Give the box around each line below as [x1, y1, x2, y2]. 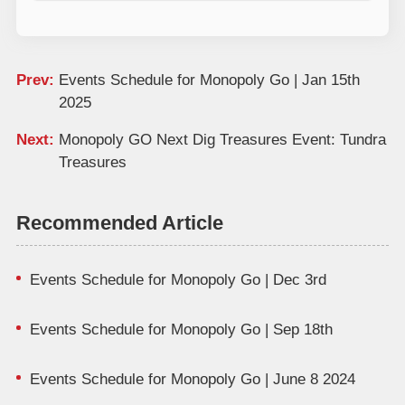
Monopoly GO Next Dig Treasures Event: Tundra [58, 130, 386, 148]
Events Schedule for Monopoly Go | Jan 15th [58, 71, 360, 89]
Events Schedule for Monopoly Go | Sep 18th [29, 321, 333, 339]
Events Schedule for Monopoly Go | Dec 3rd [29, 271, 326, 289]
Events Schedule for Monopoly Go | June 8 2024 [29, 371, 355, 389]
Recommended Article [15, 212, 223, 235]
